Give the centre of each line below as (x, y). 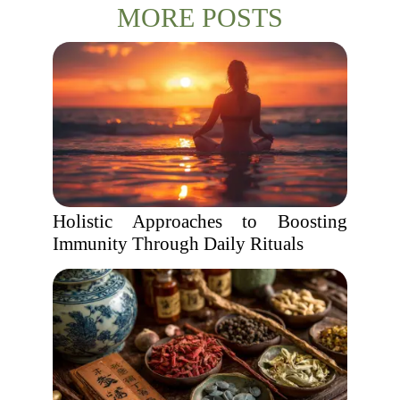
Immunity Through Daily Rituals (178, 244)
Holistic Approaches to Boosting (200, 221)
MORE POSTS (200, 17)
